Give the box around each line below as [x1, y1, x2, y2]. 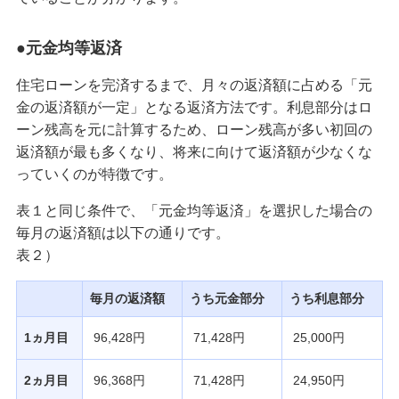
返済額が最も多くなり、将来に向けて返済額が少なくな [15, 143, 372, 159]
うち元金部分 [189, 290, 265, 305]
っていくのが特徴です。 [15, 166, 173, 182]
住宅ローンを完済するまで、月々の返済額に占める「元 [15, 77, 372, 93]
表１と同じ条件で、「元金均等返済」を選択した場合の [15, 202, 372, 218]
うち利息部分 [289, 290, 364, 305]
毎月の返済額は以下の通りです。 [15, 224, 230, 240]
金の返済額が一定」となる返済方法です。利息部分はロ [15, 99, 372, 115]
